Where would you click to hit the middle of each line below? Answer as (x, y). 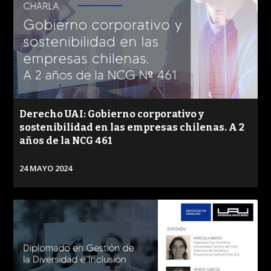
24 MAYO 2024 (46, 168)
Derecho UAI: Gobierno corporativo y (112, 114)
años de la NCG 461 (66, 141)
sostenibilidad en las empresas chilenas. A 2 (132, 127)
